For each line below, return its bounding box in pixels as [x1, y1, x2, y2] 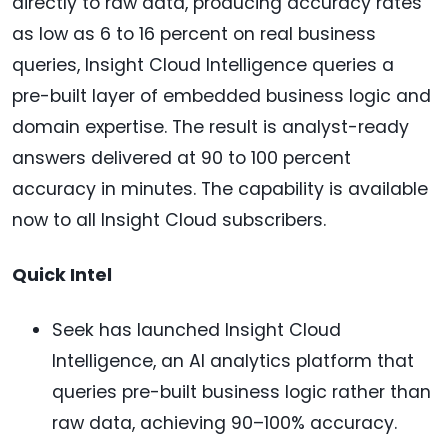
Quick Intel [12, 263, 112, 288]
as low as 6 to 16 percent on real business [12, 22, 376, 47]
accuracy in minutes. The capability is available [12, 177, 428, 202]
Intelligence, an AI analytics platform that [52, 349, 414, 374]
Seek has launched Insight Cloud [52, 318, 341, 343]
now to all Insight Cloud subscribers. [12, 208, 326, 233]
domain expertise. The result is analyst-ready [12, 115, 409, 140]
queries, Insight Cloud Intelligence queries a [12, 53, 394, 78]
